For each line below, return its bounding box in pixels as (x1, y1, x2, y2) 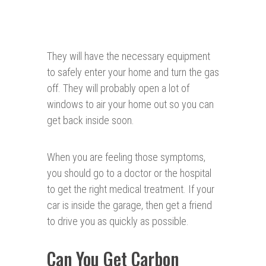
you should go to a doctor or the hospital (47, 167, 211, 180)
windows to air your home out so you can (47, 98, 214, 111)
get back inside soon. (47, 114, 134, 127)
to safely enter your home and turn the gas (47, 66, 219, 79)
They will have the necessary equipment (47, 50, 210, 63)
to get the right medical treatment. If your (47, 183, 214, 196)
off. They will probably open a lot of (47, 82, 189, 95)
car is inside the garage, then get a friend (47, 199, 212, 212)
